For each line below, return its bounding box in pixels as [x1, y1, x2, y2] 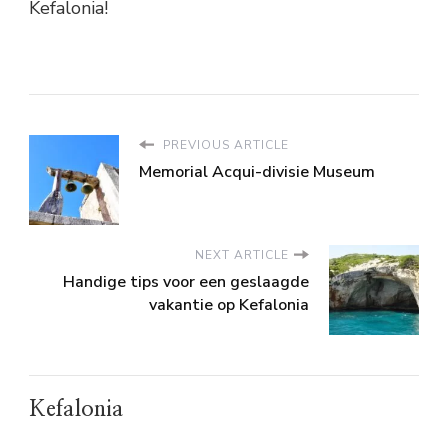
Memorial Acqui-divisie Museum [139, 160, 375, 183]
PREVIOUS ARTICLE [159, 136, 289, 153]
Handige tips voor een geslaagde [63, 270, 309, 293]
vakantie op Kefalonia [149, 293, 309, 316]
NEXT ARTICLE [195, 246, 289, 263]
